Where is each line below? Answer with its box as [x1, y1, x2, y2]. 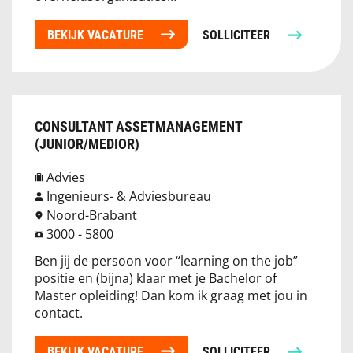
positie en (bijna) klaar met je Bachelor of [35, 269, 277, 286]
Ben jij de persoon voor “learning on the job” [35, 252, 298, 269]
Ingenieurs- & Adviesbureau [46, 188, 211, 204]
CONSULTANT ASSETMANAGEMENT [35, 117, 242, 136]
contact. [35, 304, 83, 321]
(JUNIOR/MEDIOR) [35, 134, 139, 153]
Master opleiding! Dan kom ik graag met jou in [35, 287, 307, 303]
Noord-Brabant [46, 206, 137, 223]
